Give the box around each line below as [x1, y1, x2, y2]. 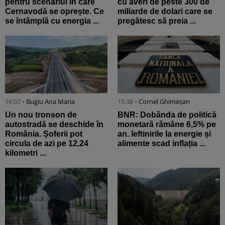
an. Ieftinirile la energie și [118, 129, 211, 138]
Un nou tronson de [5, 110, 77, 119]
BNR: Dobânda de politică [118, 110, 216, 119]
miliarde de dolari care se [118, 7, 212, 16]
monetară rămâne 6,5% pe [118, 120, 216, 129]
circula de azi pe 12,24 [5, 139, 88, 148]
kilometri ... [5, 148, 46, 157]
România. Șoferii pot [5, 129, 82, 138]
